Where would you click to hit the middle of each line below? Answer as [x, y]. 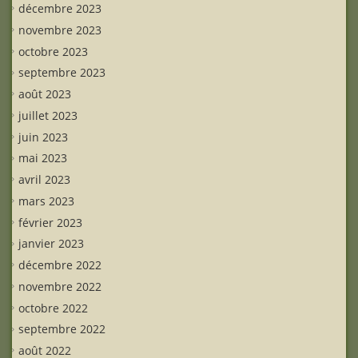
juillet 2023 [48, 115]
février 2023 [50, 222]
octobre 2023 [53, 51]
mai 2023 [43, 158]
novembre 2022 [60, 286]
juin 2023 [43, 137]
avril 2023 [44, 179]
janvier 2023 [51, 244]
